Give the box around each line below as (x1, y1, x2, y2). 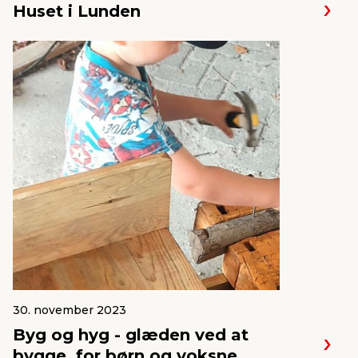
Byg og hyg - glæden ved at (13, 325, 249, 344)
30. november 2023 (13, 303, 126, 317)
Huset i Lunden (13, 2, 141, 21)
